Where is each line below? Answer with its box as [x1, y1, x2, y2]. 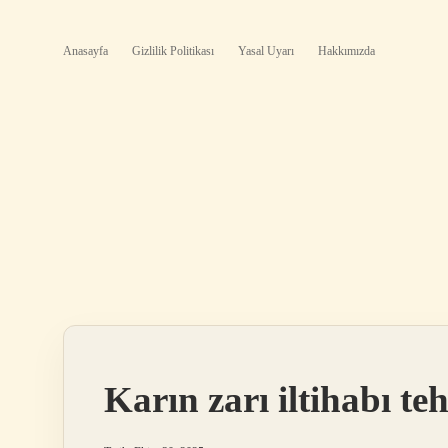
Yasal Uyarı [238, 44, 294, 58]
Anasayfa [63, 44, 108, 58]
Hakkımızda [318, 44, 375, 58]
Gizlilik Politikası [132, 44, 214, 58]
